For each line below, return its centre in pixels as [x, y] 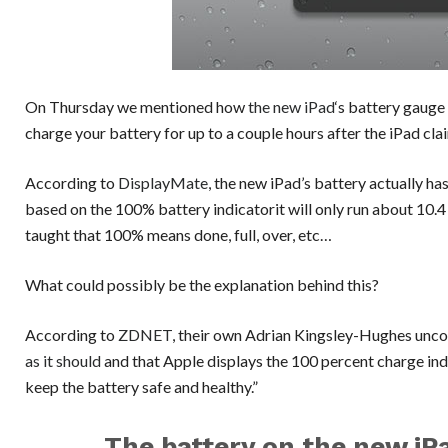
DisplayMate [163, 182]
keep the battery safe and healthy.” [141, 386]
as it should [63, 360]
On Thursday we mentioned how [136, 106]
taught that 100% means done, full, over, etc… [178, 234]
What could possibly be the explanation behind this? [202, 284]
